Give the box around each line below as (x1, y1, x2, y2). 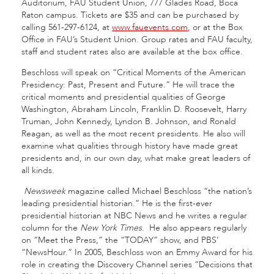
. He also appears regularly (142, 222, 246, 234)
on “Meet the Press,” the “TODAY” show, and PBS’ (21, 234, 219, 246)
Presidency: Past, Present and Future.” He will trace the (21, 79, 235, 91)
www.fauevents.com (112, 21, 188, 33)
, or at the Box (188, 21, 243, 33)
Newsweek (24, 185, 65, 197)
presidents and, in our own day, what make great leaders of (21, 152, 250, 164)
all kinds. (21, 165, 54, 176)
